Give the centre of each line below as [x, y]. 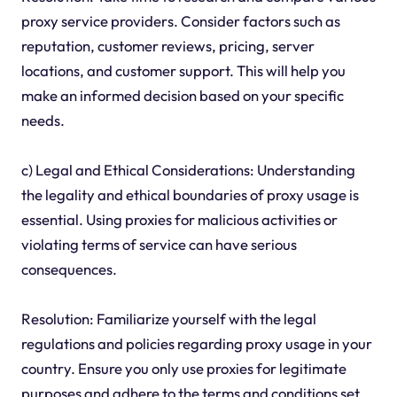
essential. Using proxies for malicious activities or [179, 219]
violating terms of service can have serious [159, 244]
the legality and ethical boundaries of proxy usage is [190, 194]
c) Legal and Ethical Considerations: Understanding [188, 169]
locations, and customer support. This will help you [183, 70]
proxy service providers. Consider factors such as [180, 20]
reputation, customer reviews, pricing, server [167, 45]
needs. [43, 120]
